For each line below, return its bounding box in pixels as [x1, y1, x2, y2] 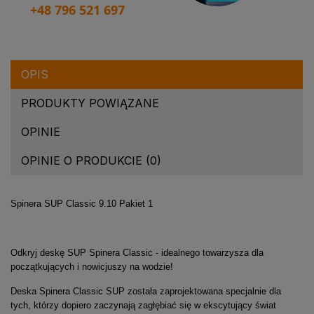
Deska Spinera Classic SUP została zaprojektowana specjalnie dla [11, 286, 281, 296]
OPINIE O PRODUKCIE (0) [21, 153, 161, 168]
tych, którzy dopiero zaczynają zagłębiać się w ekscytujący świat [11, 300, 276, 310]
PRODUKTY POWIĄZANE [21, 96, 159, 110]
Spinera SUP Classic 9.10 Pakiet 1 [11, 198, 156, 209]
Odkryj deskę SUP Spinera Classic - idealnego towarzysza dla [11, 247, 264, 258]
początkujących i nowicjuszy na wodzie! [11, 261, 173, 272]
